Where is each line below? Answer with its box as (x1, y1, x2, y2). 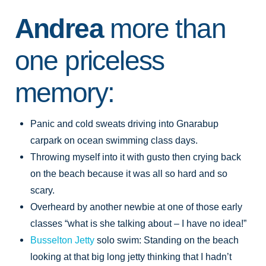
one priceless (14, 46, 164, 77)
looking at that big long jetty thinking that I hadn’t (30, 251, 232, 262)
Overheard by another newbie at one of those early (30, 201, 243, 212)
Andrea (14, 14, 104, 45)
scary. (30, 184, 55, 195)
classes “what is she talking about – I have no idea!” (30, 217, 247, 229)
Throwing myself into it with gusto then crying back (30, 151, 242, 162)
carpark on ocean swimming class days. (30, 134, 198, 145)
